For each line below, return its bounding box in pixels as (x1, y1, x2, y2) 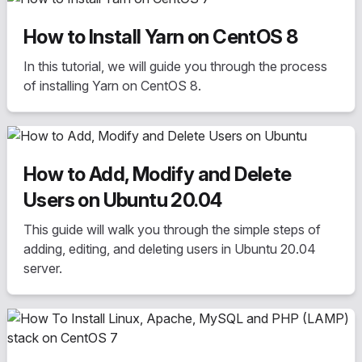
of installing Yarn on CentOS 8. (23, 78, 201, 94)
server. (23, 260, 62, 276)
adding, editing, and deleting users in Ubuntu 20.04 (23, 241, 316, 257)
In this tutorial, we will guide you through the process (23, 58, 327, 74)
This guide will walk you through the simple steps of (23, 221, 321, 238)
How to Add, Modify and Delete (23, 162, 292, 186)
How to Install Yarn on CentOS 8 (23, 25, 298, 48)
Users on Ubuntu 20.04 (23, 188, 222, 212)
